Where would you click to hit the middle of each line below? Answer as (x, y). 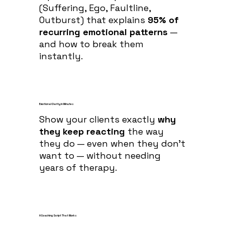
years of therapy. (78, 167)
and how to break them (91, 44)
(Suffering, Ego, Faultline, (95, 8)
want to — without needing (100, 155)
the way (145, 131)
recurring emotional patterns (103, 32)
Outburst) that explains (93, 20)
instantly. (61, 56)
